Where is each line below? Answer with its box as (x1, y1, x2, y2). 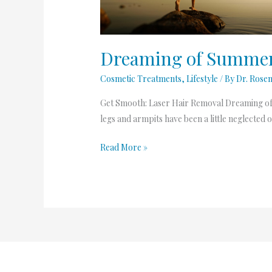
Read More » (100, 141, 148, 153)
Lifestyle (186, 72, 219, 84)
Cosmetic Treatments (100, 72, 182, 84)
